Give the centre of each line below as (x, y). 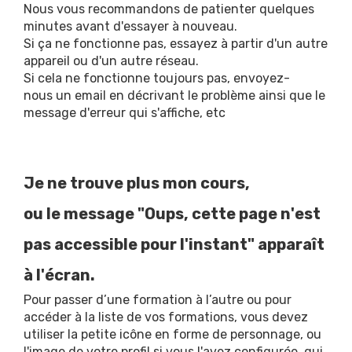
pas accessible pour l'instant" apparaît (174, 244)
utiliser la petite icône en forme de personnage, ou (172, 334)
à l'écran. (59, 275)
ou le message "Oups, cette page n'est (172, 214)
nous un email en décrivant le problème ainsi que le (174, 95)
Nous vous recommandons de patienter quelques (169, 9)
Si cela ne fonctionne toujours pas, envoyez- (157, 78)
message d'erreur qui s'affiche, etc (125, 113)
